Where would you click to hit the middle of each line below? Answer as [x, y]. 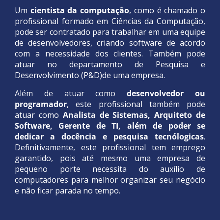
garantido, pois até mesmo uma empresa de [110, 158]
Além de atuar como [71, 94]
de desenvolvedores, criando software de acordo [110, 43]
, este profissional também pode [136, 104]
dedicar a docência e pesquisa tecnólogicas [109, 137]
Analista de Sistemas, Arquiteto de [134, 115]
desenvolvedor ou [166, 94]
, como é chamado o [167, 11]
